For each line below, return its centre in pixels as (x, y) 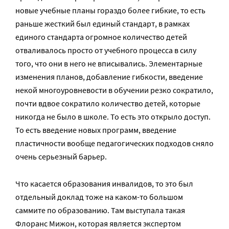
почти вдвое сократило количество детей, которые (108, 103)
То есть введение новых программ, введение (96, 130)
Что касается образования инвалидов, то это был (104, 184)
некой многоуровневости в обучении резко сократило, (114, 90)
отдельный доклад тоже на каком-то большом (99, 197)
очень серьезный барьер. (61, 156)
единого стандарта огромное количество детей (101, 37)
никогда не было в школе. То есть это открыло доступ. (113, 117)
